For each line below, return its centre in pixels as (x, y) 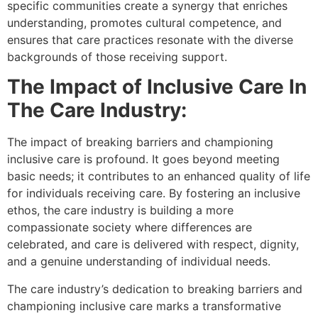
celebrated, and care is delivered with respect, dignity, (153, 245)
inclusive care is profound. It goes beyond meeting (143, 159)
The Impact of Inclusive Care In (157, 87)
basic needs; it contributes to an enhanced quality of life (159, 176)
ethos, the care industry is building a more (120, 210)
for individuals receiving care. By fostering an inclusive (154, 193)
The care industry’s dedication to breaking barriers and (155, 289)
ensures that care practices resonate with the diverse (150, 39)
